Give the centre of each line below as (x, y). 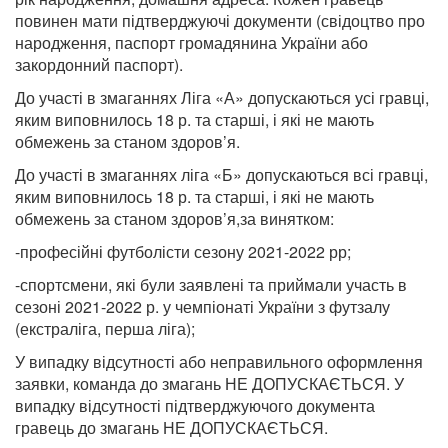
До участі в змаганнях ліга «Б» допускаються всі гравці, (221, 174)
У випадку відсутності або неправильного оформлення (219, 361)
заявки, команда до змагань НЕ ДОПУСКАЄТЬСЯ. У (209, 383)
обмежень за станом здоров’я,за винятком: (174, 218)
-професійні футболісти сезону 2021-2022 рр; (183, 251)
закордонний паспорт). (99, 64)
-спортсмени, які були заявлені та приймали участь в (211, 284)
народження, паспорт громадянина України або (191, 42)
